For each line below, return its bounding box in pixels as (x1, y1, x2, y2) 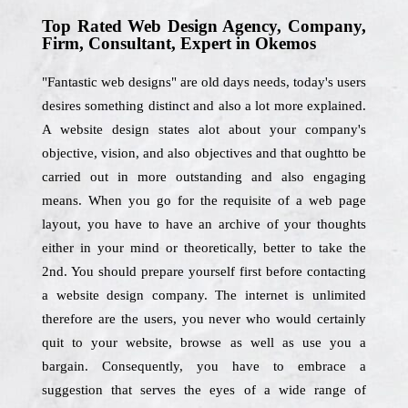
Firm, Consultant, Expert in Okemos (42, 34, 316, 53)
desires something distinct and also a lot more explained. (42, 98, 366, 113)
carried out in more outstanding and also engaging (42, 169, 366, 184)
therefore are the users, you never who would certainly (42, 311, 366, 326)
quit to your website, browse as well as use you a (42, 335, 366, 350)
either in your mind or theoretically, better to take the (42, 240, 366, 255)
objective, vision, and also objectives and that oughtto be (42, 146, 366, 160)
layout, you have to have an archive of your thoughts (42, 217, 366, 231)
